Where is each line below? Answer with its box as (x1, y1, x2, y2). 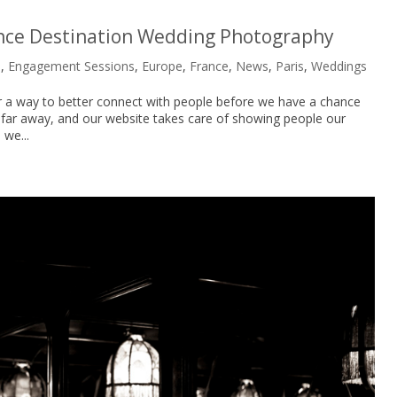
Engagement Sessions (8, 57, 136, 74)
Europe (142, 57, 183, 74)
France (190, 57, 230, 74)
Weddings (311, 57, 368, 74)
